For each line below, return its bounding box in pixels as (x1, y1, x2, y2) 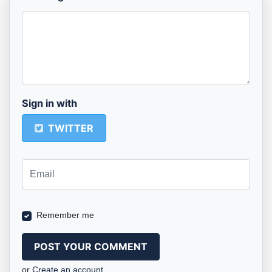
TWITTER (46, 121, 94, 134)
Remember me (36, 209, 94, 220)
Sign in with (22, 97, 77, 110)
